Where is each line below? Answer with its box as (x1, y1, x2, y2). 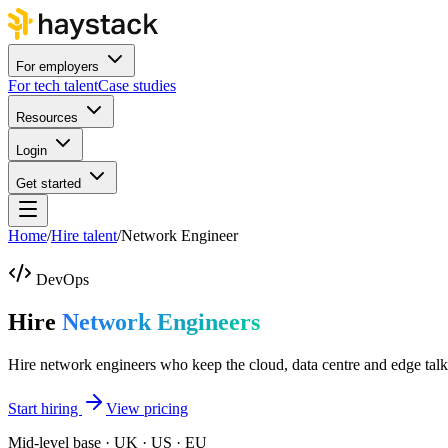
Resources (16, 110, 78, 125)
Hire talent (51, 227, 117, 244)
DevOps (36, 271, 89, 288)
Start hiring (8, 399, 82, 417)
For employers (16, 59, 99, 74)
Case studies (98, 77, 176, 94)
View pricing (106, 399, 188, 417)
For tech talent (8, 77, 98, 94)
